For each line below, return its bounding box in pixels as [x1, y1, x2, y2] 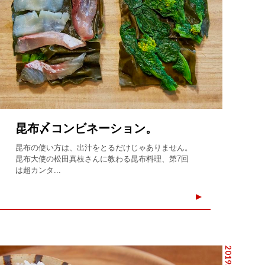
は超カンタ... [15, 165, 62, 174]
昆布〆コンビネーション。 [15, 121, 158, 135]
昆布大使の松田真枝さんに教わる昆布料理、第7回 [15, 154, 189, 163]
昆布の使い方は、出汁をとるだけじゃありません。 [15, 143, 193, 152]
